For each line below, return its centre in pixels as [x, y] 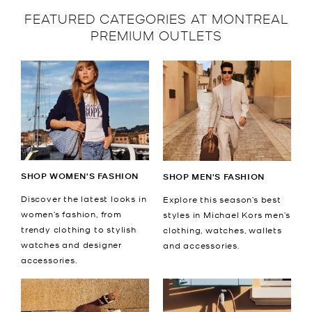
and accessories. [202, 245]
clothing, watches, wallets [223, 229]
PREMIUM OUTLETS [156, 34]
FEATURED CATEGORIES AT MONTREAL [156, 18]
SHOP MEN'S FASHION [214, 176]
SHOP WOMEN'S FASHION [80, 176]
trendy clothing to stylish [79, 229]
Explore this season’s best [222, 199]
